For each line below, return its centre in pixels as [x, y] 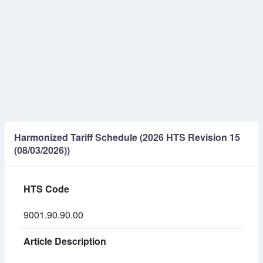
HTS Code [46, 189]
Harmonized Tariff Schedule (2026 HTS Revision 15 [127, 137]
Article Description [65, 241]
